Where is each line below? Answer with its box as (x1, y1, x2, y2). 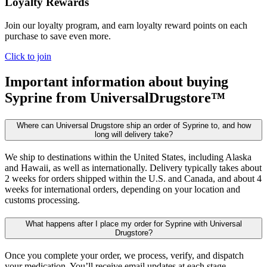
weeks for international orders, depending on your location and (5, 184, 240, 194)
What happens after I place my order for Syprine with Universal (25, 219, 242, 229)
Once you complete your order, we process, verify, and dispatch (5, 250, 244, 261)
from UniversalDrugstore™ (52, 89, 225, 105)
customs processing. (5, 194, 80, 205)
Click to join (5, 51, 51, 62)
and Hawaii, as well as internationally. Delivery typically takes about (5, 162, 262, 173)
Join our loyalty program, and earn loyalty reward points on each (5, 20, 247, 31)
